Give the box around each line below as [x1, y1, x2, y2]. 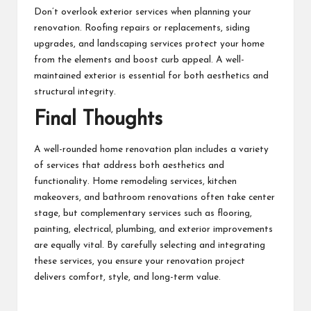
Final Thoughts [34, 109, 162, 130]
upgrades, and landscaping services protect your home [34, 39, 264, 49]
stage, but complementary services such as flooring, [34, 209, 252, 219]
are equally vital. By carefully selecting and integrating [34, 241, 265, 251]
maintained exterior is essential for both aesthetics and [34, 71, 269, 81]
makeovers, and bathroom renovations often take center [34, 193, 275, 203]
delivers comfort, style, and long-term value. [34, 273, 221, 283]
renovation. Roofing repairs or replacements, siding [34, 23, 250, 33]
